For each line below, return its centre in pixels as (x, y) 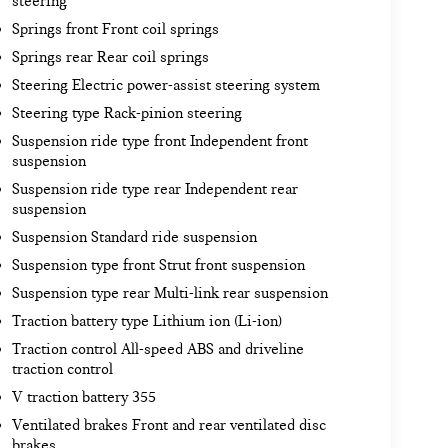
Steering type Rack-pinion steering (126, 113)
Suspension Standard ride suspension (134, 237)
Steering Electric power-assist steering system (165, 85)
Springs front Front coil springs (115, 29)
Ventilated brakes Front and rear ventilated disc (168, 425)
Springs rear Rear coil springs (110, 57)
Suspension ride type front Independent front (159, 141)
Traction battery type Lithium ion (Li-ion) (146, 321)
